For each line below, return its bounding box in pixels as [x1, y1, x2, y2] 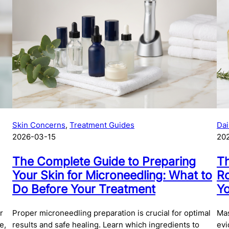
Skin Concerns [12, 120, 65, 130]
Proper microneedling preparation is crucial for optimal [12, 208, 211, 218]
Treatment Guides [70, 120, 134, 130]
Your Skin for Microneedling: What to [12, 168, 212, 182]
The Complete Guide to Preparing [12, 154, 196, 168]
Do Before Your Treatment [12, 181, 155, 196]
